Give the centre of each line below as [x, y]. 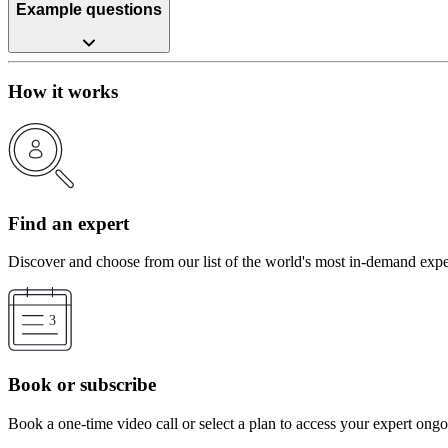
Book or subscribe [82, 385]
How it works [63, 92]
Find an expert [68, 223]
